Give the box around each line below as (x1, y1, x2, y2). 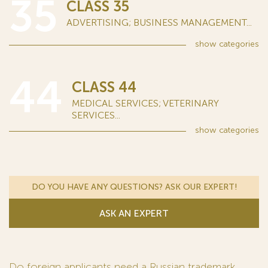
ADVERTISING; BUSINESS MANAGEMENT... (66, 17, 252, 28)
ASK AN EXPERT (99, 208, 169, 219)
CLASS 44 (72, 78, 136, 96)
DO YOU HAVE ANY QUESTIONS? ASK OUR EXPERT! (31, 182, 237, 192)
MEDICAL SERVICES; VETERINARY (72, 98, 218, 109)
